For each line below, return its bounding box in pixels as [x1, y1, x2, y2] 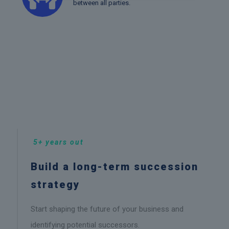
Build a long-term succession [31, 161, 198, 173]
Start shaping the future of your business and [31, 204, 184, 214]
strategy [31, 178, 80, 191]
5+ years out [33, 138, 84, 147]
